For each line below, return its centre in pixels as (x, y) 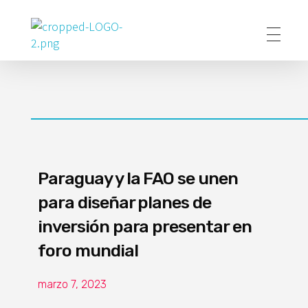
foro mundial (88, 251)
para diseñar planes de (125, 202)
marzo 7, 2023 (72, 284)
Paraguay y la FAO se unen (138, 178)
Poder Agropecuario (49, 59)
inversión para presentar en (145, 227)
